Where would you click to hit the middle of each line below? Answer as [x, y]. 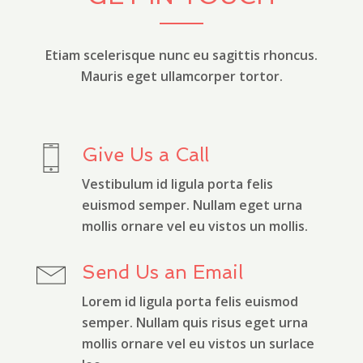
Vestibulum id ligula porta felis [177, 184]
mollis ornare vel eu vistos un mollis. [195, 226]
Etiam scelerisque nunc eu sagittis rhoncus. [181, 56]
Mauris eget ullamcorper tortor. [181, 77]
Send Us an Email [162, 272]
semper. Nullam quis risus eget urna [195, 323]
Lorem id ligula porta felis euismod [190, 302]
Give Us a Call [145, 155]
